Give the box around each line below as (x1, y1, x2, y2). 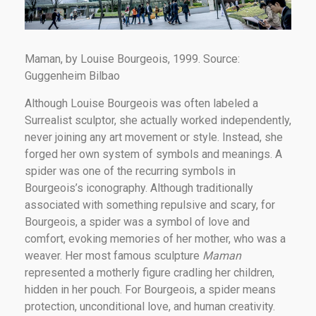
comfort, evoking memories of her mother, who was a (25, 231, 286, 245)
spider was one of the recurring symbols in (25, 164, 236, 178)
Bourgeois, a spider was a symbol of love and (25, 214, 250, 229)
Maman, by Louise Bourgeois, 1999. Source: (25, 51, 240, 66)
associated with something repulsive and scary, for (25, 197, 275, 212)
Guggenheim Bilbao (25, 68, 120, 83)
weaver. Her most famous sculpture (25, 248, 202, 262)
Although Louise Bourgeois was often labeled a (25, 96, 258, 110)
